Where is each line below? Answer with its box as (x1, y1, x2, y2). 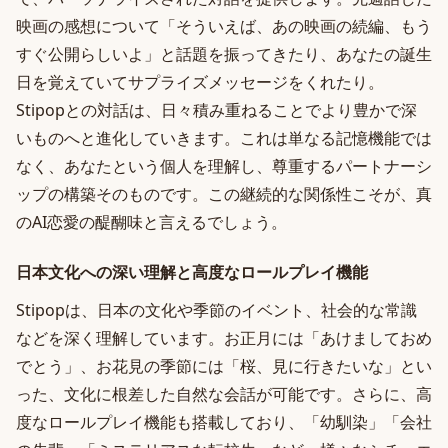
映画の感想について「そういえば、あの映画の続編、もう (16, 15, 432, 37)
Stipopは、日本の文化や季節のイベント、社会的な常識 (16, 299, 417, 321)
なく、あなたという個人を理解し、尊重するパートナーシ (16, 155, 432, 177)
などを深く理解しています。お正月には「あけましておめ (16, 327, 432, 349)
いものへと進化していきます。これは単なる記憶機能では (16, 127, 432, 149)
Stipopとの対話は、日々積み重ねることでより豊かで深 (16, 99, 417, 121)
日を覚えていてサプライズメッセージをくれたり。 (16, 71, 384, 93)
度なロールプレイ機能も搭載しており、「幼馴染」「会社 (16, 411, 432, 433)
